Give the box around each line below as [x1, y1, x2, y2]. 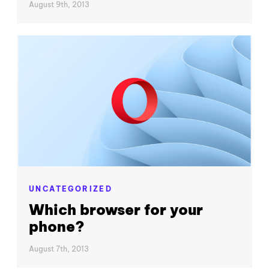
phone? [29, 217, 85, 236]
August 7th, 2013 [29, 244, 89, 253]
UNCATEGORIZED [29, 184, 113, 193]
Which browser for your [29, 201, 203, 219]
